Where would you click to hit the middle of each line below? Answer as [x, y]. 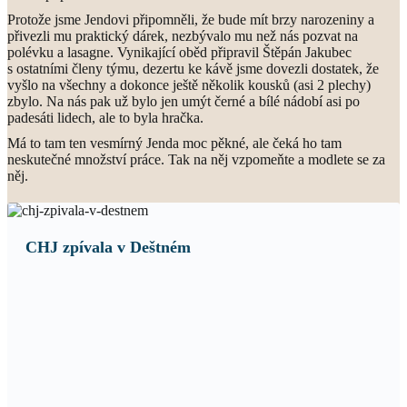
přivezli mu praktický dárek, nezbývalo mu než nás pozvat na [183, 36]
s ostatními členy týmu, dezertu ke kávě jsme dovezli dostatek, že [193, 69]
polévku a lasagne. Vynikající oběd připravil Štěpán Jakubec [179, 52]
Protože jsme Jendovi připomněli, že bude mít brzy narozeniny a [191, 20]
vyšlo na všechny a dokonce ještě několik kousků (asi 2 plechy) [189, 85]
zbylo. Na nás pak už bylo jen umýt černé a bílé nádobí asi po [184, 101]
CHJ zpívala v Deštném [108, 247]
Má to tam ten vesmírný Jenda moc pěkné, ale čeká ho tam [174, 143]
